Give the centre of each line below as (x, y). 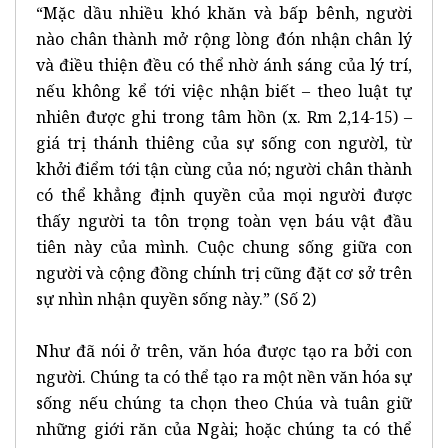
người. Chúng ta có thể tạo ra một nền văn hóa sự (224, 376)
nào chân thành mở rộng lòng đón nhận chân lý (224, 38)
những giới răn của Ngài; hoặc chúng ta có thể (224, 428)
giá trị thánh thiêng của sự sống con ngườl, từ (224, 142)
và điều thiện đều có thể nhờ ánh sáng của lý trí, (224, 64)
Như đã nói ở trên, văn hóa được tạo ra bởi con (224, 350)
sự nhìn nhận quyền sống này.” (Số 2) (176, 298)
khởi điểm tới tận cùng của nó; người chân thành (224, 168)
